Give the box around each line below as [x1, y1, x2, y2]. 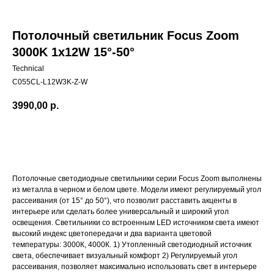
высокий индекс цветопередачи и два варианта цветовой [12, 229, 212, 239]
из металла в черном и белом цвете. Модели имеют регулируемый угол [12, 185, 261, 194]
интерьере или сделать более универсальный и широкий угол [12, 207, 229, 217]
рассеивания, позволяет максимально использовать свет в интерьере [12, 262, 257, 272]
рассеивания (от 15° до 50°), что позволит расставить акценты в [12, 196, 237, 206]
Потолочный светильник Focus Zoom [12, 29, 239, 42]
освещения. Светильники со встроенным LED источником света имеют [12, 218, 259, 228]
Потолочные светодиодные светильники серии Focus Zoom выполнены [12, 174, 262, 183]
